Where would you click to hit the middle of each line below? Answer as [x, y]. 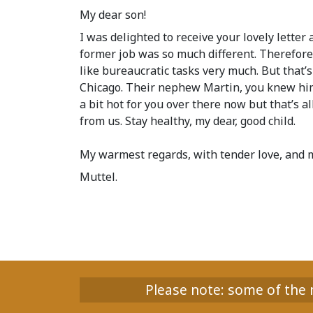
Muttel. [99, 177]
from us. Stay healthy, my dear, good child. [188, 121]
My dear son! [113, 15]
